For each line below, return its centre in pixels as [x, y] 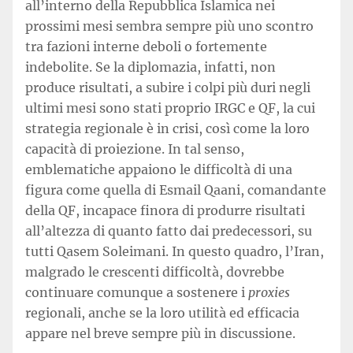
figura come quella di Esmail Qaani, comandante [176, 190]
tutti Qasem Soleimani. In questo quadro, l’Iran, [175, 251]
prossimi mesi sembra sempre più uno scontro [169, 26]
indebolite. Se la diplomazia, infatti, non [150, 67]
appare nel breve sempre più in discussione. [160, 333]
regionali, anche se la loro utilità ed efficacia [162, 313]
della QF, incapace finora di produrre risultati [165, 210]
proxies [269, 292]
